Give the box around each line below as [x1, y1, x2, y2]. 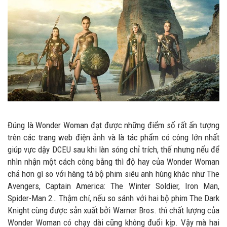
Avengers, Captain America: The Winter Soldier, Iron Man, [8, 181, 219, 192]
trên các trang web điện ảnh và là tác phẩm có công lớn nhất [8, 132, 219, 143]
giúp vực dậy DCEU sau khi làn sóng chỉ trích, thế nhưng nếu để [8, 144, 219, 155]
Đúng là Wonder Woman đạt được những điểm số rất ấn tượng [8, 120, 219, 131]
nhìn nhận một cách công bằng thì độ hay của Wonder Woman [8, 157, 219, 167]
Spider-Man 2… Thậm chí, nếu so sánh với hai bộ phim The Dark [8, 193, 219, 204]
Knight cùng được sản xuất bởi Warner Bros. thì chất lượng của [8, 205, 219, 216]
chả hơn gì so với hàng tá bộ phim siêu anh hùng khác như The [8, 169, 219, 179]
